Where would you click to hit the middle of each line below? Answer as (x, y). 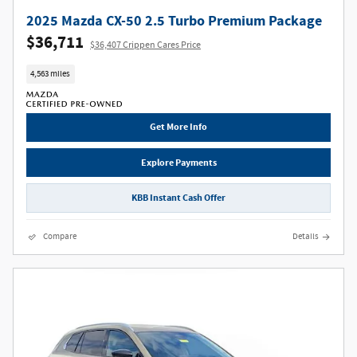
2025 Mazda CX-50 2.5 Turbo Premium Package (174, 22)
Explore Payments (178, 162)
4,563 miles (51, 74)
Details (306, 236)
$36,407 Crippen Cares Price (145, 45)
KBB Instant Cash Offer (178, 197)
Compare (60, 236)
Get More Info (178, 127)
